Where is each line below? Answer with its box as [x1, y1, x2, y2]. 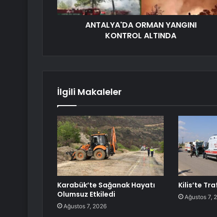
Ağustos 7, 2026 [63, 202, 107, 210]
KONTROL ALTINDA [105, 30, 176, 42]
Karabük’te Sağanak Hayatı [57, 180, 155, 190]
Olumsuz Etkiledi [57, 189, 115, 200]
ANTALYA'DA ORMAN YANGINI [85, 19, 197, 31]
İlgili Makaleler [57, 86, 122, 98]
